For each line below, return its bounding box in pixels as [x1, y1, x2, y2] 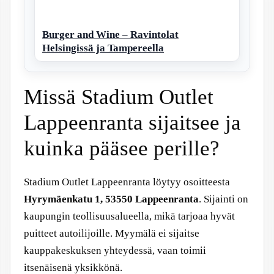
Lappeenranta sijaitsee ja [24, 111, 241, 135]
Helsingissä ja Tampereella [42, 42, 164, 54]
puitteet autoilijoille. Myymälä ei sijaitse [24, 228, 199, 239]
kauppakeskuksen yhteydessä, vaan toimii [24, 245, 206, 256]
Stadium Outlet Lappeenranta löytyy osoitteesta [24, 176, 230, 188]
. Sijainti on [199, 193, 248, 205]
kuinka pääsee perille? [24, 136, 220, 160]
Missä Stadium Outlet [24, 85, 213, 109]
